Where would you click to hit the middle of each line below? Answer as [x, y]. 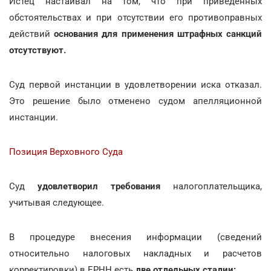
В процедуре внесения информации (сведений [135, 237]
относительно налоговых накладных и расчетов [135, 253]
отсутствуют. [38, 50]
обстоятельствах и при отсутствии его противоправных [135, 17]
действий [32, 34]
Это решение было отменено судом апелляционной [135, 101]
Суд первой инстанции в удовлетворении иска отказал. [135, 84]
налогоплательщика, [211, 186]
